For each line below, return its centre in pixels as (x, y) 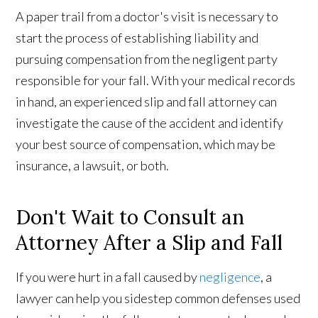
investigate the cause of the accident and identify (150, 122)
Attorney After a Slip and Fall (149, 242)
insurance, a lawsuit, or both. (93, 165)
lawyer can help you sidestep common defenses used (158, 298)
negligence (230, 276)
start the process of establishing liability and (137, 37)
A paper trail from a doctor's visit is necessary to (147, 16)
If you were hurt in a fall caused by (108, 276)
